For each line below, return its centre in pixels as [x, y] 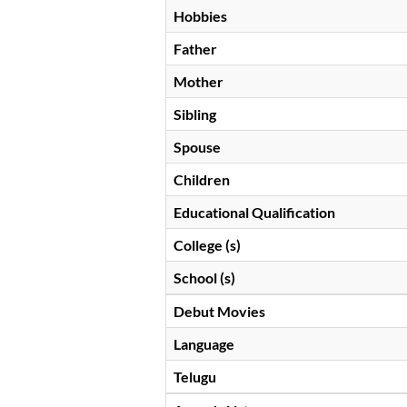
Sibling [195, 114]
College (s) [207, 245]
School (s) [204, 278]
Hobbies [200, 16]
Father [195, 49]
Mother [199, 82]
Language [204, 344]
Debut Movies [219, 312]
